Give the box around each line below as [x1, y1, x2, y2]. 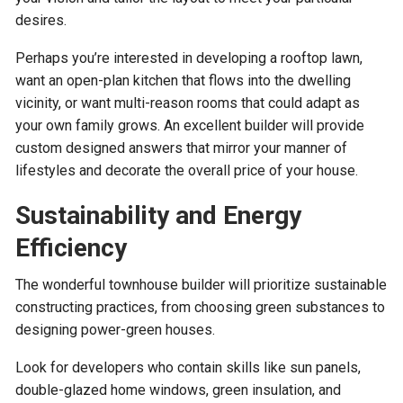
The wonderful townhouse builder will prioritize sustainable [15, 276, 388, 294]
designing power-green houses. [15, 321, 216, 339]
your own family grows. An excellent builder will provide [15, 117, 365, 135]
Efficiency [15, 233, 128, 264]
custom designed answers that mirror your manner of [15, 139, 348, 157]
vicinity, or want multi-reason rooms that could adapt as [15, 94, 361, 112]
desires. [15, 12, 67, 30]
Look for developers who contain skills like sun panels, [15, 359, 362, 377]
